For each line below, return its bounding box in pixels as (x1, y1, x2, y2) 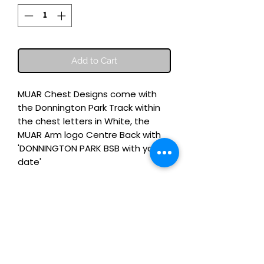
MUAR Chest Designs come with (18, 87, 157, 100)
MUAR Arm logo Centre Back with (18, 128, 161, 141)
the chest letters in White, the (18, 114, 150, 127)
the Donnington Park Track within (18, 101, 160, 114)
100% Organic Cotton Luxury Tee (18, 182, 157, 195)
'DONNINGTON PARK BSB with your (18, 141, 161, 154)
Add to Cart (71, 55, 117, 66)
